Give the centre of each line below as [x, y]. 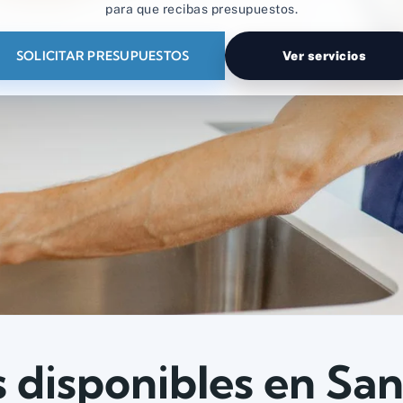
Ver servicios [324, 56]
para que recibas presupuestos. [201, 9]
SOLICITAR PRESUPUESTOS [103, 56]
